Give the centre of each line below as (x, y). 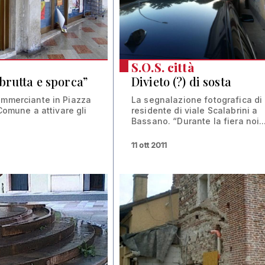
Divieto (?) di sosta (181, 81)
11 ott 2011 (149, 145)
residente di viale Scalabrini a (195, 110)
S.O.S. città (163, 67)
